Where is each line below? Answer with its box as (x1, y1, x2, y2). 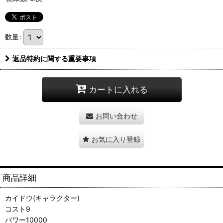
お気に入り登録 (92, 134, 140, 143)
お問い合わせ (95, 111, 137, 120)
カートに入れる (88, 84, 148, 95)
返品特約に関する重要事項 (12, 54, 96, 63)
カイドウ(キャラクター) (5, 193, 80, 202)
